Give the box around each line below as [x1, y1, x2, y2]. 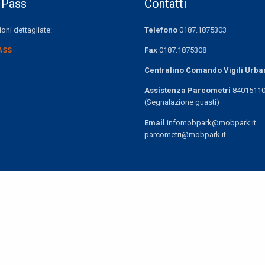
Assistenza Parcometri [144, 86, 231, 95]
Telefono [144, 25, 177, 34]
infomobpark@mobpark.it [165, 118, 257, 127]
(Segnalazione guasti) [144, 98, 220, 107]
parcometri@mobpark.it [144, 130, 226, 139]
